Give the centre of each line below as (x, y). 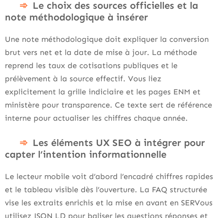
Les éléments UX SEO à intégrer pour (119, 143)
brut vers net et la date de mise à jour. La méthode (101, 52)
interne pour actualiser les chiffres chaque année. (96, 118)
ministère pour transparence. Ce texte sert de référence (109, 105)
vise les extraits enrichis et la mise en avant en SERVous (109, 203)
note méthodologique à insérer (76, 17)
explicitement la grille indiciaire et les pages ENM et (103, 92)
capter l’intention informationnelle (86, 154)
